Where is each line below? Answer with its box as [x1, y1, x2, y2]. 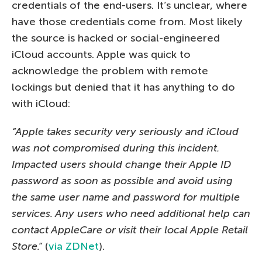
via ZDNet [49, 239, 99, 253]
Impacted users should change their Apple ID [12, 157, 231, 171]
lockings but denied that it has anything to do [12, 80, 235, 94]
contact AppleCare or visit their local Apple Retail [12, 223, 248, 236]
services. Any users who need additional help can [12, 206, 250, 220]
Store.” [12, 239, 42, 253]
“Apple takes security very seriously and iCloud [12, 125, 239, 138]
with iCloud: [12, 96, 70, 110]
